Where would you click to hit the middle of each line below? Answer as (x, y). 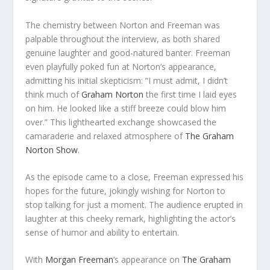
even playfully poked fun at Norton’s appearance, (121, 66)
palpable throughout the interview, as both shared (123, 39)
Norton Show (52, 149)
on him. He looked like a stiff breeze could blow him (126, 108)
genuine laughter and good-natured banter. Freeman (128, 52)
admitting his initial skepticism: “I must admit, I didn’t (127, 80)
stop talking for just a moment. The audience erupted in (134, 204)
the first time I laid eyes (190, 94)
